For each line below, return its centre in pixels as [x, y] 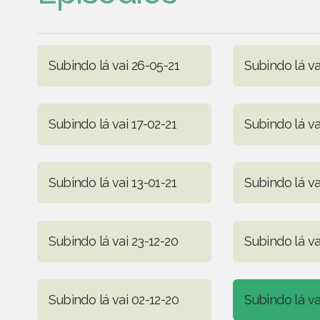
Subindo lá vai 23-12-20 [114, 241]
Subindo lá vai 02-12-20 [114, 299]
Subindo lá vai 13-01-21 [113, 182]
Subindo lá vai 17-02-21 [113, 124]
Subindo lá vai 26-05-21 [114, 65]
